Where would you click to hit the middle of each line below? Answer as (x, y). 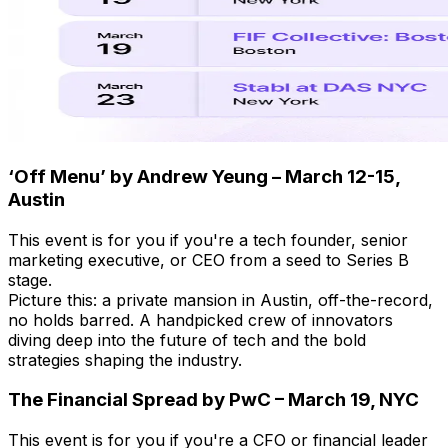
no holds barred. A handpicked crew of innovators (200, 319)
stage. (30, 279)
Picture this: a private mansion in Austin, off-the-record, (220, 299)
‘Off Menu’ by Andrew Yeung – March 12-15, (204, 176)
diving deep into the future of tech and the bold (187, 339)
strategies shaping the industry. (125, 359)
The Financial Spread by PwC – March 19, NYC (213, 400)
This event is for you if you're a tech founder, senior (208, 239)
